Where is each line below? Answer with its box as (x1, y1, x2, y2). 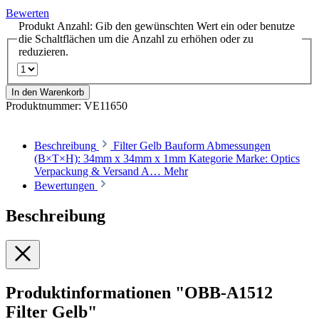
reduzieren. (19, 46, 68, 58)
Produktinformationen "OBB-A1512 (6, 283, 273, 302)
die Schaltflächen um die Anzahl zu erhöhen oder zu (19, 33, 253, 46)
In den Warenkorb (11, 87, 84, 98)
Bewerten (6, 7, 49, 20)
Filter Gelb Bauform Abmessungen (113, 140, 271, 152)
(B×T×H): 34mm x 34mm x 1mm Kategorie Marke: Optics (34, 152, 300, 165)
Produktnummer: (6, 100, 84, 113)
